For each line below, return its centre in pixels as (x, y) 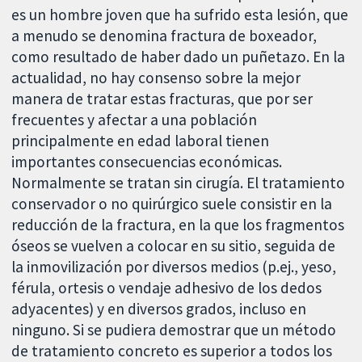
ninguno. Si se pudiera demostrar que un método (174, 329)
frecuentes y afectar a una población (135, 119)
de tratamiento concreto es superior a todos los (172, 350)
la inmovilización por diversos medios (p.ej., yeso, (174, 266)
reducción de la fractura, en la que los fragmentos (178, 224)
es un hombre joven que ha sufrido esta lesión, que (180, 14)
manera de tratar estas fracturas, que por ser (162, 98)
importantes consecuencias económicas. (147, 161)
